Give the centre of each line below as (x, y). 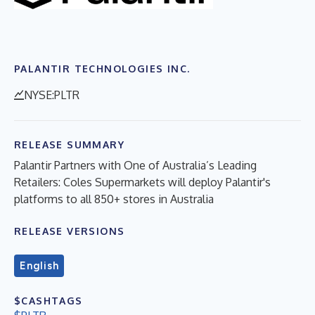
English (39, 265)
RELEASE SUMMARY (69, 144)
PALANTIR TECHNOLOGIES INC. (102, 68)
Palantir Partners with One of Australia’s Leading (135, 165)
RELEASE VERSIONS (70, 231)
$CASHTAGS (49, 300)
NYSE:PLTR (52, 95)
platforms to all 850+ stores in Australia (114, 199)
